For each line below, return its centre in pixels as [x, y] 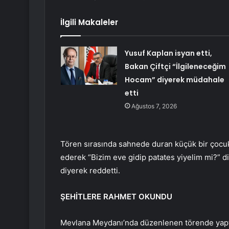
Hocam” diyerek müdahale [174, 80]
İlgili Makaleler [89, 22]
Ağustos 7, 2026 [154, 106]
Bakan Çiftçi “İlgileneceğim [175, 67]
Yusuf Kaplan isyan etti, [168, 53]
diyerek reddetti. [90, 171]
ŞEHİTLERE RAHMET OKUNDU [116, 197]
